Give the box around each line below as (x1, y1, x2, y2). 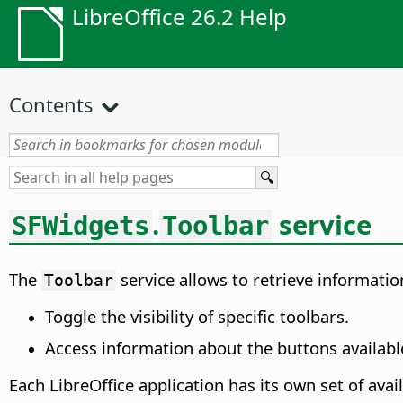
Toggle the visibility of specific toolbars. (45, 305, 349, 328)
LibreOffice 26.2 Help (72, 2, 287, 31)
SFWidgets (12, 210, 149, 241)
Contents (9, 91, 94, 118)
